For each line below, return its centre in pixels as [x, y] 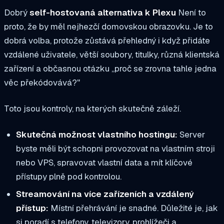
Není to [191, 13]
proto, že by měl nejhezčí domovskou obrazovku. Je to [108, 27]
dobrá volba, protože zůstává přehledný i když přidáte [107, 41]
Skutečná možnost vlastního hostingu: [96, 134]
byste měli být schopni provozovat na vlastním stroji [115, 148]
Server [191, 134]
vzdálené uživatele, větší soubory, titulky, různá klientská [112, 55]
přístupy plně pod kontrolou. [68, 176]
